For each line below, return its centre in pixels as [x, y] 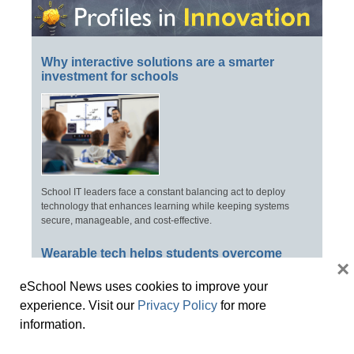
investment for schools [110, 77]
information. [53, 324]
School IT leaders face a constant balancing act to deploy [163, 192]
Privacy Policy [177, 305]
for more [242, 305]
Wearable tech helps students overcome [162, 253]
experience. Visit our [79, 305]
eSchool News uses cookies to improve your [144, 286]
